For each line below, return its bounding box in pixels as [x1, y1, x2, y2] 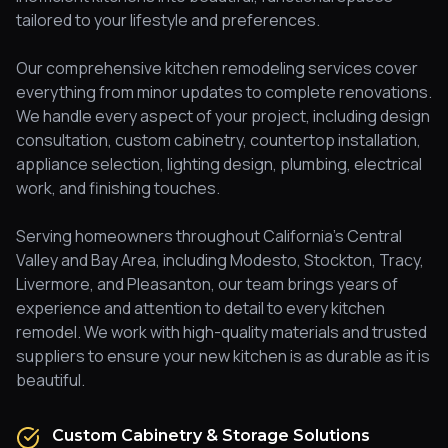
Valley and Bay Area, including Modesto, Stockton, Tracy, [16, 249, 424, 271]
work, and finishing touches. [16, 177, 220, 199]
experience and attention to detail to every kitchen [16, 297, 385, 319]
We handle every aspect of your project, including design [16, 105, 430, 127]
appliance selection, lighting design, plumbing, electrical [16, 153, 422, 175]
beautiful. [16, 369, 85, 391]
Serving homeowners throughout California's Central [16, 225, 402, 247]
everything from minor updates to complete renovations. [16, 81, 432, 103]
